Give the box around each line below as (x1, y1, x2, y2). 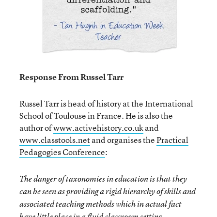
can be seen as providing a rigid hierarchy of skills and (19, 186, 196, 197)
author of (19, 122, 53, 133)
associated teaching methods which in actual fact (19, 199, 182, 209)
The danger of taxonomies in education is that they (19, 173, 187, 184)
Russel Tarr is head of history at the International (19, 98, 193, 109)
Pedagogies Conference (19, 146, 105, 157)
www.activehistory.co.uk (53, 122, 143, 133)
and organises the (90, 134, 156, 145)
